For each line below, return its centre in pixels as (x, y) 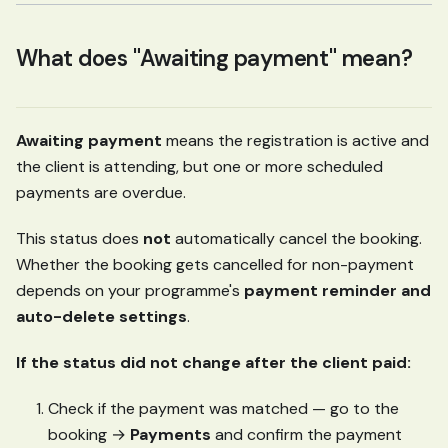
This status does (79, 239)
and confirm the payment (306, 435)
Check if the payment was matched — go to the (223, 409)
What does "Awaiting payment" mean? (214, 58)
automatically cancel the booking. (296, 239)
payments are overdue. (101, 193)
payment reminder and (337, 291)
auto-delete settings (101, 317)
